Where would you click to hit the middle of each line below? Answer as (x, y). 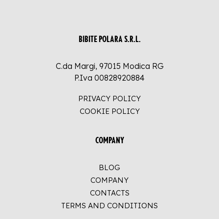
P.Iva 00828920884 (109, 78)
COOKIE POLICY (109, 111)
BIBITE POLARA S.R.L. (109, 39)
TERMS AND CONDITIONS (109, 206)
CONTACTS (109, 193)
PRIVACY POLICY (109, 99)
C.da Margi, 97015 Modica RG (109, 66)
